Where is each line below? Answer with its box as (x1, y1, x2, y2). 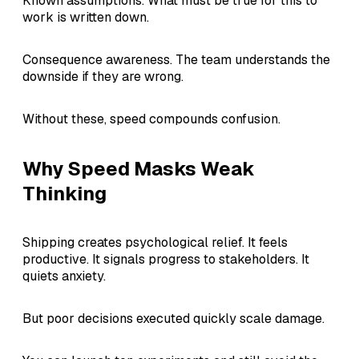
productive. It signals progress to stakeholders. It (22, 251, 309, 268)
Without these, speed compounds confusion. (22, 110, 280, 127)
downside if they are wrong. (22, 67, 184, 85)
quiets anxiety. (22, 268, 106, 285)
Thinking (22, 180, 107, 206)
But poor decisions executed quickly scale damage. (22, 310, 325, 328)
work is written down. (22, 8, 149, 26)
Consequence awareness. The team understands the (22, 50, 330, 68)
